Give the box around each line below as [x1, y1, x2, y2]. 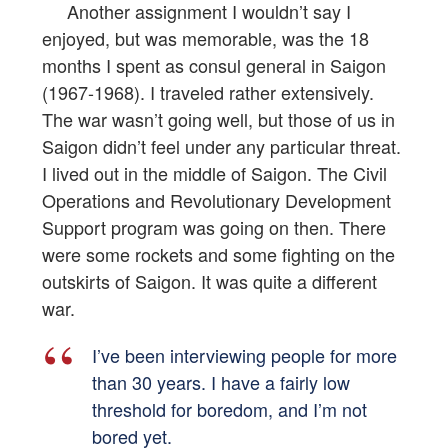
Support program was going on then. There [42, 214, 386, 241]
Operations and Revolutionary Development [42, 187, 391, 214]
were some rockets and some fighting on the [42, 241, 395, 268]
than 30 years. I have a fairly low [92, 369, 350, 396]
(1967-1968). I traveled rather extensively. [42, 79, 374, 106]
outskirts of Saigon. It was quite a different [42, 268, 377, 295]
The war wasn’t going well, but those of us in [42, 106, 395, 133]
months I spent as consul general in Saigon [42, 52, 386, 79]
